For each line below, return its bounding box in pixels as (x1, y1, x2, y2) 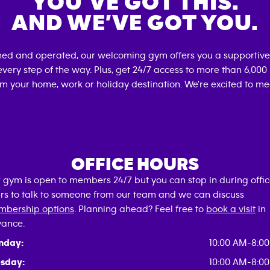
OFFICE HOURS (71, 155, 199, 174)
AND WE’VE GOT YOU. (11, 11, 259, 35)
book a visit (206, 204, 256, 214)
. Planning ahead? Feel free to (74, 204, 206, 214)
